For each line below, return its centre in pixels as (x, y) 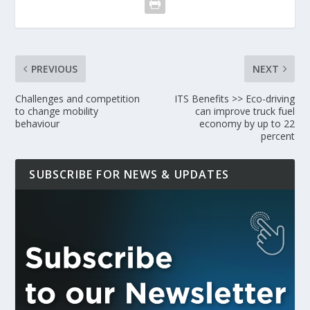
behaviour (38, 124)
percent (277, 136)
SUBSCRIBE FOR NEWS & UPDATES (129, 174)
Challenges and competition (78, 99)
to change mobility (57, 111)
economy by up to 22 (247, 124)
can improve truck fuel (245, 111)
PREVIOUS (55, 69)
